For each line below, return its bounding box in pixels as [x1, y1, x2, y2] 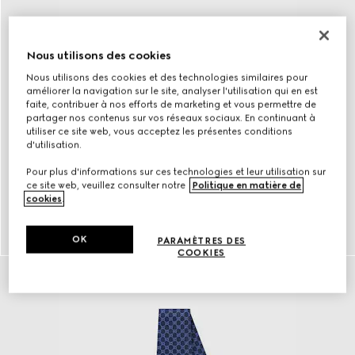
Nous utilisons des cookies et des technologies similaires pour [26, 71, 308, 83]
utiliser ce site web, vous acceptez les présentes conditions [26, 125, 293, 137]
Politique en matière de [192, 179, 302, 191]
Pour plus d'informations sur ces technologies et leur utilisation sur [26, 166, 326, 177]
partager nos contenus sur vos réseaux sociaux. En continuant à [26, 112, 316, 124]
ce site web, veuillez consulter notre [26, 179, 189, 191]
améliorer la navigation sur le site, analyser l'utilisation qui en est [26, 85, 319, 97]
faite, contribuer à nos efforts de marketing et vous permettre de [26, 98, 317, 110]
